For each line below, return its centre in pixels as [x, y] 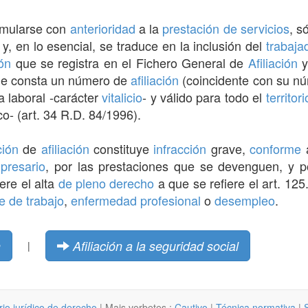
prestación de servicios [226, 28]
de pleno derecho [106, 183]
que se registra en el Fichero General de [130, 62]
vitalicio [122, 97]
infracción [180, 148]
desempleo [245, 200]
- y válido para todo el [204, 97]
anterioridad [102, 28]
